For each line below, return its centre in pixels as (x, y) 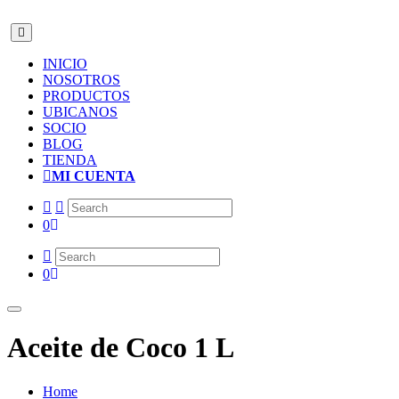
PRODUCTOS (86, 96)
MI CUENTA (94, 176)
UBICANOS (80, 112)
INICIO (65, 64)
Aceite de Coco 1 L (121, 348)
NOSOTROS (81, 80)
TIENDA (70, 160)
